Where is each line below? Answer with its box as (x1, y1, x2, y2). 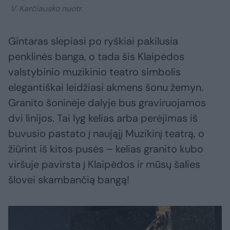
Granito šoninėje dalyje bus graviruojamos (8, 95, 206, 109)
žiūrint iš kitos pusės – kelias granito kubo (8, 142, 203, 156)
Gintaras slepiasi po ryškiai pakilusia (8, 34, 178, 48)
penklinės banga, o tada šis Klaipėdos (8, 49, 184, 63)
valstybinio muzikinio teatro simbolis (8, 65, 181, 79)
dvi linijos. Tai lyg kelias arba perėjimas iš (8, 111, 198, 125)
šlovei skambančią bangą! (8, 172, 129, 186)
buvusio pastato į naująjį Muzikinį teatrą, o (8, 126, 204, 140)
